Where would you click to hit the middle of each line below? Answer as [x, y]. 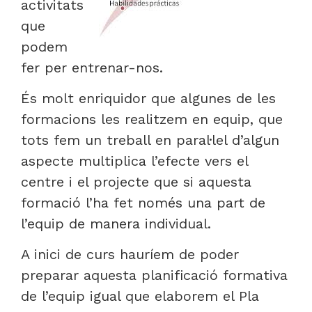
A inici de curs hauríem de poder [130, 255]
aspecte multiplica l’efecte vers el [134, 161]
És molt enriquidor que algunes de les [148, 98]
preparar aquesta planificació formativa [154, 275]
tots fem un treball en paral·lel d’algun [150, 140]
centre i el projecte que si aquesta [136, 181]
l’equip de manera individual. [116, 223]
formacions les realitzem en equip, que [152, 119]
